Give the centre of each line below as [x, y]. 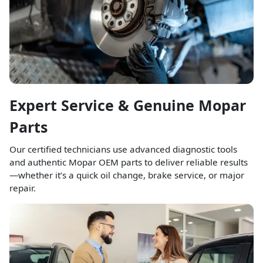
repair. [23, 188]
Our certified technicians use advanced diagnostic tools [123, 149]
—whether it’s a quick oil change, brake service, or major [127, 175]
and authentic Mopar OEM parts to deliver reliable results [129, 162]
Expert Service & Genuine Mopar [128, 105]
